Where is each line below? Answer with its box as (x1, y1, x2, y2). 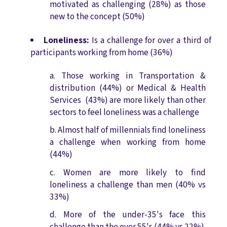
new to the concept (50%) (50, 10, 145, 23)
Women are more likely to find (63, 166, 206, 179)
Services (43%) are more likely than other (50, 94, 206, 107)
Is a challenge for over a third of (89, 33, 211, 47)
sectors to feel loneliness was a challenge (50, 106, 200, 119)
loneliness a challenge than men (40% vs (50, 178, 206, 191)
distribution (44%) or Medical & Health (50, 82, 206, 95)
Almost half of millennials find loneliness (58, 124, 206, 137)
